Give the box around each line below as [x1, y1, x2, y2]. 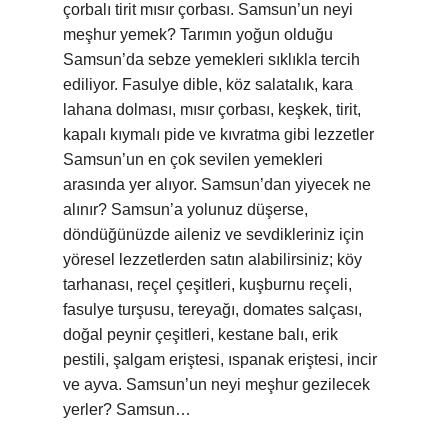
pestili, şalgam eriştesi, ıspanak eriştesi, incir [63, 351, 377, 368]
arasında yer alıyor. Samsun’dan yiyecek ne [63, 176, 371, 193]
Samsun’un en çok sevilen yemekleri [63, 151, 323, 168]
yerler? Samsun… [63, 401, 191, 418]
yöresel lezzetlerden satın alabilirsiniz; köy [63, 251, 362, 268]
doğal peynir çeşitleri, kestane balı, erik [63, 326, 338, 343]
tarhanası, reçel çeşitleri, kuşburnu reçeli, [63, 276, 352, 293]
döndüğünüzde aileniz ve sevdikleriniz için [63, 226, 364, 243]
